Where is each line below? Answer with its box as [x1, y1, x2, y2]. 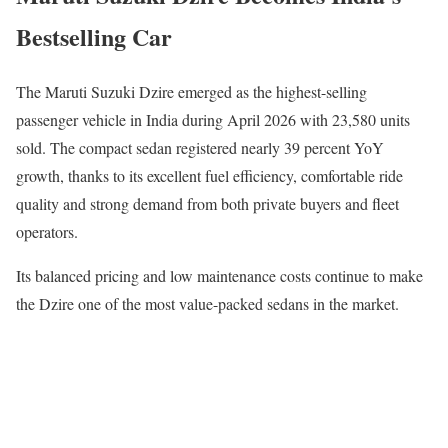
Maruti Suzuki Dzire [45, 81, 174, 103]
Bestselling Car [16, 19, 172, 55]
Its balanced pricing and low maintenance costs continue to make [16, 265, 423, 287]
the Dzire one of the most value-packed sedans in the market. [16, 293, 399, 315]
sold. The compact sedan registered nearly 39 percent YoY [16, 137, 384, 159]
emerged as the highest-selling [174, 81, 367, 103]
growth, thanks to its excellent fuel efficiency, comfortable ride [16, 165, 403, 187]
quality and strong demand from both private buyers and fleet [16, 193, 399, 215]
